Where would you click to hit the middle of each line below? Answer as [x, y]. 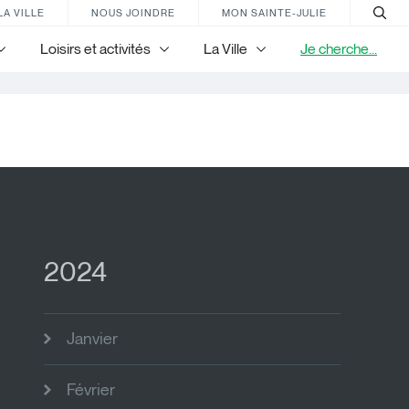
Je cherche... [339, 49]
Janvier [92, 338]
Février [91, 389]
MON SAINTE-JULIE [274, 12]
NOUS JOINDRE [133, 12]
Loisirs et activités [95, 49]
